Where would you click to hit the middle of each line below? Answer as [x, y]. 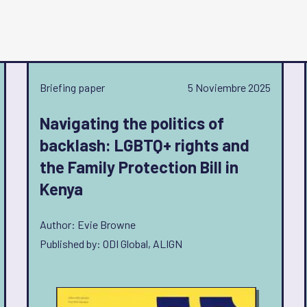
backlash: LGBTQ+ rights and [145, 145]
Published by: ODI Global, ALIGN [111, 244]
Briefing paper [72, 87]
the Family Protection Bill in [139, 167]
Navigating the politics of [132, 123]
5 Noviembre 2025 [229, 87]
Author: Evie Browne [88, 224]
